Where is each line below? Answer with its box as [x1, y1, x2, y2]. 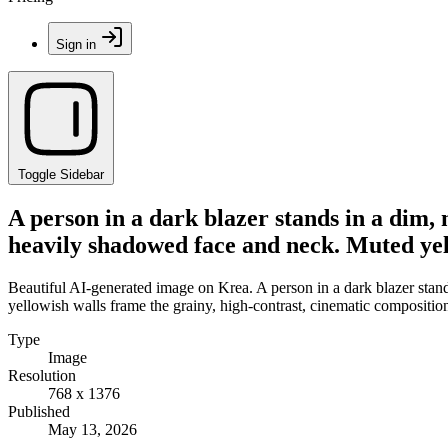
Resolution [8, 366, 76, 384]
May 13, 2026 [48, 420, 137, 438]
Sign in [56, 37, 96, 52]
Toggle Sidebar [18, 167, 104, 182]
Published [8, 402, 70, 420]
